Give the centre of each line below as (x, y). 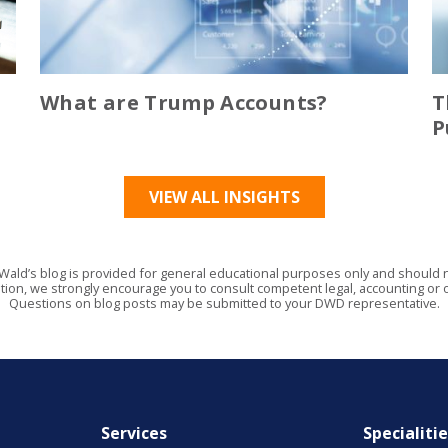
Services (133, 432)
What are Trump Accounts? (184, 102)
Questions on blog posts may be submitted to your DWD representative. (224, 302)
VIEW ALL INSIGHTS (224, 196)
